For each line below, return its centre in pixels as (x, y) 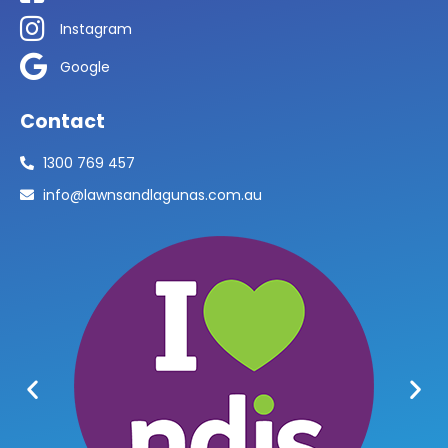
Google (85, 66)
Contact (62, 121)
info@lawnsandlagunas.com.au (152, 194)
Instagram (96, 28)
